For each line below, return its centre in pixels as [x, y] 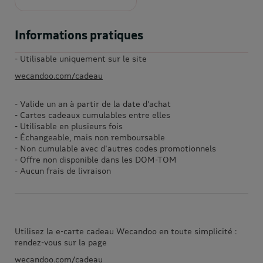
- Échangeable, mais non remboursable [90, 137]
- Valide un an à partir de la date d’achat [93, 103]
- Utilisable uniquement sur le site [81, 58]
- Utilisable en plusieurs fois [69, 126]
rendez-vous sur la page [61, 242]
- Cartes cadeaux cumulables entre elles [92, 114]
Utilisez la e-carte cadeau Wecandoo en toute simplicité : [126, 231]
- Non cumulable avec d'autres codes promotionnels [115, 148]
